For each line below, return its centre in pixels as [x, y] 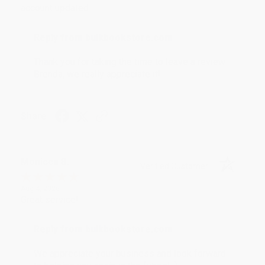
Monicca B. [45, 161]
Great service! [50, 199]
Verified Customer [177, 166]
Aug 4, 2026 [40, 188]
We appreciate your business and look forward [130, 253]
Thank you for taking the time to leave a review [130, 62]
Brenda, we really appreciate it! [97, 74]
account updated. [56, 8]
